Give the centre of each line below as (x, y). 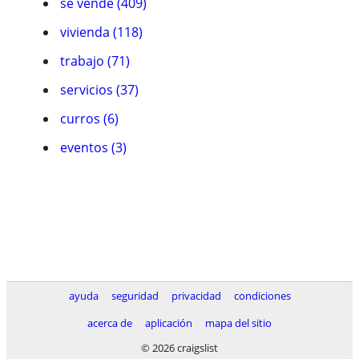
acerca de (110, 323)
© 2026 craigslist (179, 348)
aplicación (169, 323)
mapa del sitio (238, 323)
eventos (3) (93, 147)
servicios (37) (99, 90)
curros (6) (89, 119)
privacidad (196, 296)
